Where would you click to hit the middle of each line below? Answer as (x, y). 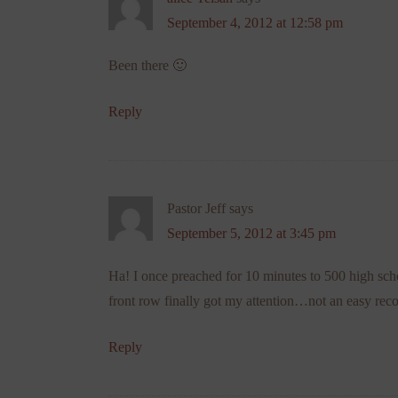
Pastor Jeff (196, 208)
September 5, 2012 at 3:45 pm (251, 233)
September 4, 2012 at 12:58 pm (255, 22)
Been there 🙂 (147, 65)
